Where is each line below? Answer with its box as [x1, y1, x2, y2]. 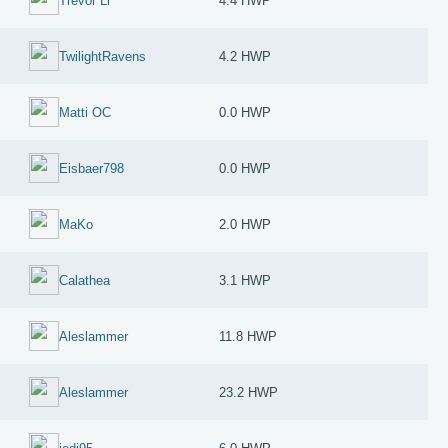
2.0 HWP [219, 216, 272, 232]
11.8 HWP [219, 328, 278, 344]
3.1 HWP [219, 272, 272, 288]
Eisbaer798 [59, 160, 125, 176]
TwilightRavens [59, 48, 147, 64]
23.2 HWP [219, 384, 279, 400]
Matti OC [59, 104, 112, 120]
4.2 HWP [219, 48, 272, 64]
